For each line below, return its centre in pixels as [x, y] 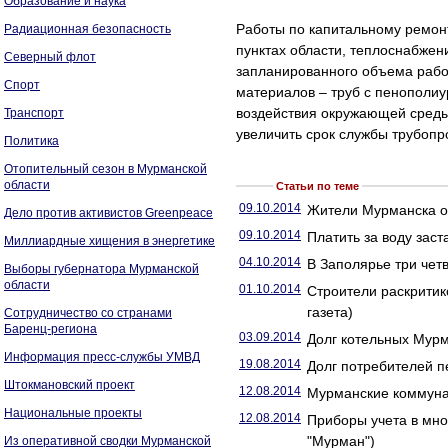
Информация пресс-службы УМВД [102, 357]
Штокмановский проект [69, 385]
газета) [330, 312]
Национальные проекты [73, 413]
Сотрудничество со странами [88, 313]
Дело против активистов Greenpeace [108, 213]
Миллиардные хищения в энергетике [109, 241]
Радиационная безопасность [87, 29]
